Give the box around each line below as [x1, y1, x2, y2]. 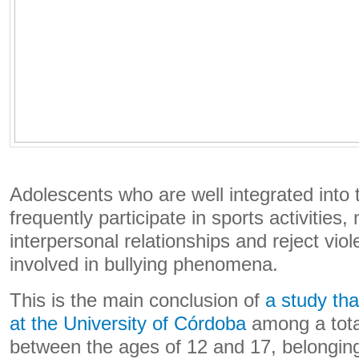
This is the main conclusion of [10, 290, 265, 311]
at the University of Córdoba [10, 313, 246, 334]
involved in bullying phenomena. [10, 254, 278, 275]
